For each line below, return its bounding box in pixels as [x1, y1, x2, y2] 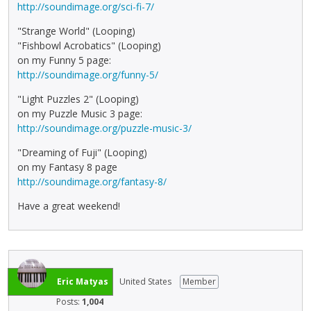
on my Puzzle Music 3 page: [17, 106, 142, 120]
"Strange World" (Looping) [17, 24, 135, 37]
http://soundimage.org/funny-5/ [17, 67, 158, 81]
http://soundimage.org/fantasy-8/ [17, 174, 167, 188]
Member [183, 275, 216, 287]
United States [119, 275, 171, 287]
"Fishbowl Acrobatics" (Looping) [17, 38, 161, 52]
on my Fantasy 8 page [17, 160, 117, 174]
